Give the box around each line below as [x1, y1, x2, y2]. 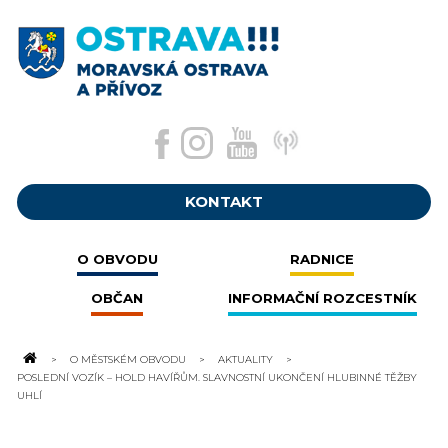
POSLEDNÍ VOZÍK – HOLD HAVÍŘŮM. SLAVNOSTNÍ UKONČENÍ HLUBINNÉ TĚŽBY [17, 371, 417, 384]
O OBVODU [76, 250, 158, 267]
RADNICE [290, 250, 355, 267]
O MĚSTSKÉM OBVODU [69, 353, 186, 366]
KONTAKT [185, 191, 263, 211]
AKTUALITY [217, 353, 273, 366]
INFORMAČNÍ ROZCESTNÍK [227, 290, 417, 307]
